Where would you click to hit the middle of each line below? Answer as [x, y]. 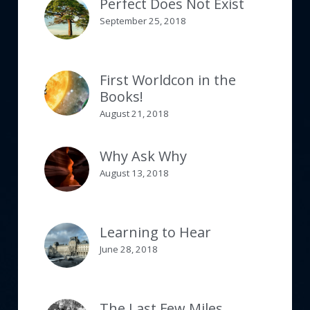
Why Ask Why [143, 156]
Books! [121, 96]
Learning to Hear [155, 232]
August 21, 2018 [134, 113]
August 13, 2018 [134, 173]
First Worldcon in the [168, 80]
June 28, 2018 [129, 249]
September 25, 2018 [143, 21]
